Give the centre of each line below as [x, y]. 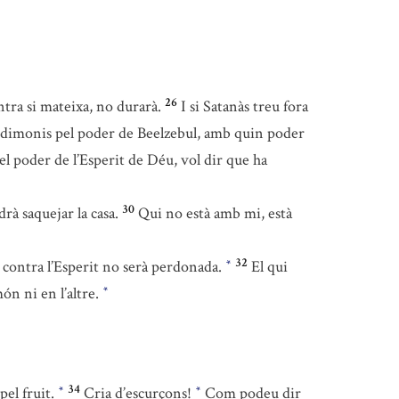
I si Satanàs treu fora [244, 107]
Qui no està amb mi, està [215, 214]
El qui [269, 267]
